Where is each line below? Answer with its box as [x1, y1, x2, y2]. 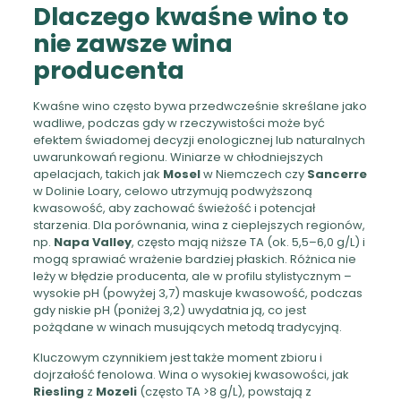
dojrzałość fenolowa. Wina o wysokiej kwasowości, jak [32, 365, 349, 383]
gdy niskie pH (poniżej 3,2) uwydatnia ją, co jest [32, 301, 306, 319]
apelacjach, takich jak [32, 165, 163, 183]
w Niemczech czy [200, 165, 307, 183]
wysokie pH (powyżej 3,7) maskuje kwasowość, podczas [32, 284, 363, 302]
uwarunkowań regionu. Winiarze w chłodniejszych [32, 148, 323, 166]
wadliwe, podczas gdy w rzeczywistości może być [32, 114, 325, 132]
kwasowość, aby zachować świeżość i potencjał [32, 199, 315, 217]
